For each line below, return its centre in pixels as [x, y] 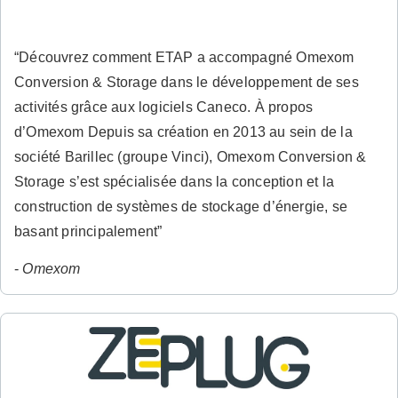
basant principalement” [88, 232]
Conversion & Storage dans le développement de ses [187, 83]
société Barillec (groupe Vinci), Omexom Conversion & [191, 157]
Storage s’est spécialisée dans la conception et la [175, 182]
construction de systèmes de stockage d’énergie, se [181, 207]
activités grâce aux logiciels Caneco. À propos [164, 107]
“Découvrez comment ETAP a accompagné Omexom [184, 58]
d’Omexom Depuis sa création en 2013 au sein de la [183, 132]
